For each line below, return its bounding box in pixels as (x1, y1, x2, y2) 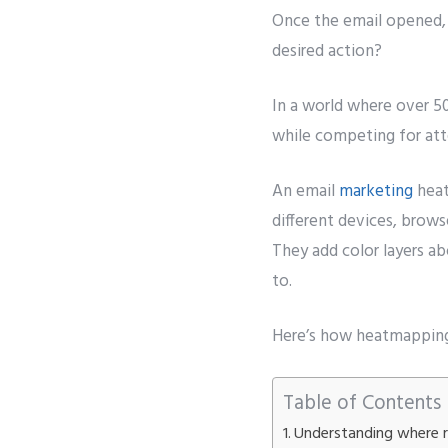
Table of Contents (283, 386, 441, 420)
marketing (339, 178, 413, 205)
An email (272, 178, 339, 205)
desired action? (272, 38, 382, 65)
